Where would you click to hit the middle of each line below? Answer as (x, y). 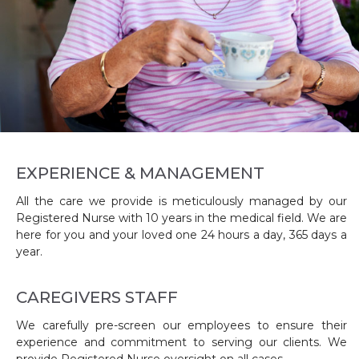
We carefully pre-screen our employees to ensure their (182, 326)
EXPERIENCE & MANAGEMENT (140, 173)
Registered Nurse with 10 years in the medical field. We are (182, 218)
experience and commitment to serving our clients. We (182, 343)
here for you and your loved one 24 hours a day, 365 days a (182, 235)
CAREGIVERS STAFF (97, 298)
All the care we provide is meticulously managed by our (182, 202)
